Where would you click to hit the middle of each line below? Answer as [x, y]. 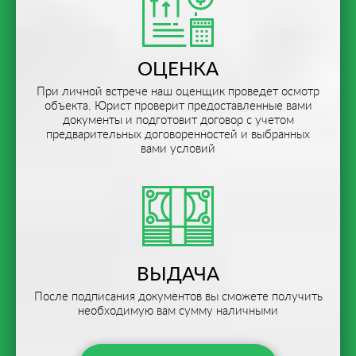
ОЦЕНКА [178, 70]
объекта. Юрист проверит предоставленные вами [178, 106]
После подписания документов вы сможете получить [178, 296]
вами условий [178, 149]
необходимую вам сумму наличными [178, 311]
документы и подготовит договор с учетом [178, 120]
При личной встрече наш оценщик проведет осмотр [178, 91]
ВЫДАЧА [178, 275]
